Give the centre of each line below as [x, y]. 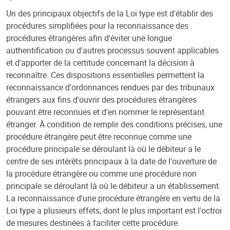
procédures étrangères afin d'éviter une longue [89, 38]
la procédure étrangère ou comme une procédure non [101, 174]
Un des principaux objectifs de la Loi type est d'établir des [110, 13]
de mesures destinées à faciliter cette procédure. [93, 223]
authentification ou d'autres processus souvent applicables [112, 50]
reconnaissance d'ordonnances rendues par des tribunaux [110, 87]
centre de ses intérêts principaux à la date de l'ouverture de [111, 161]
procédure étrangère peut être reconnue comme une [99, 137]
